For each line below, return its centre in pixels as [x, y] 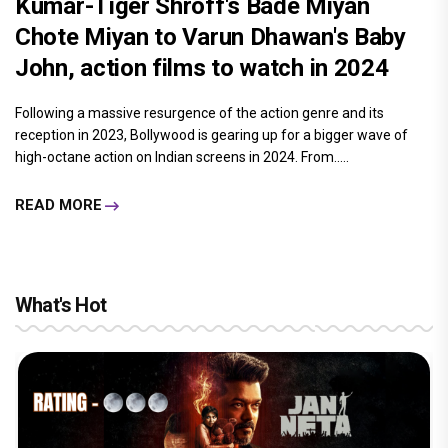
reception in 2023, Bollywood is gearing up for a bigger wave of [211, 134]
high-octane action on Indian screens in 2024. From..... [182, 156]
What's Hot [60, 304]
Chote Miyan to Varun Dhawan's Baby [210, 36]
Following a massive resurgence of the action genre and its [199, 112]
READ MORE [58, 205]
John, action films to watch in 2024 [202, 67]
